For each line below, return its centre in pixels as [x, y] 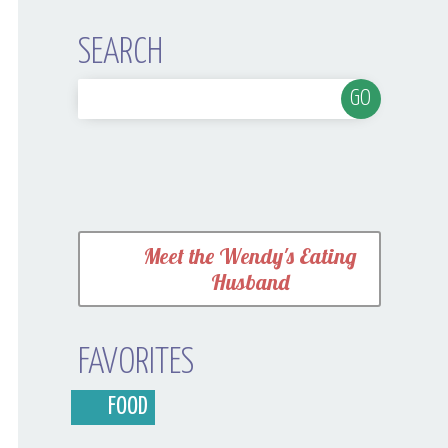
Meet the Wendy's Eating [249, 256]
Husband [249, 282]
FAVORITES [136, 363]
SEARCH [121, 53]
